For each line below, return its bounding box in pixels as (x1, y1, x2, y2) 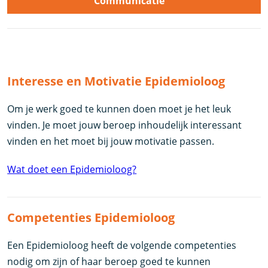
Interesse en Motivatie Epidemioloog (7, 72, 226, 89)
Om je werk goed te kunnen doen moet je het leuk (7, 102, 232, 115)
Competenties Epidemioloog (7, 209, 175, 226)
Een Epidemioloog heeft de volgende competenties (7, 238, 237, 252)
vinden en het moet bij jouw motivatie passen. (7, 134, 215, 148)
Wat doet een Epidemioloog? (7, 162, 137, 176)
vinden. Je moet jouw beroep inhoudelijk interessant (7, 118, 242, 132)
